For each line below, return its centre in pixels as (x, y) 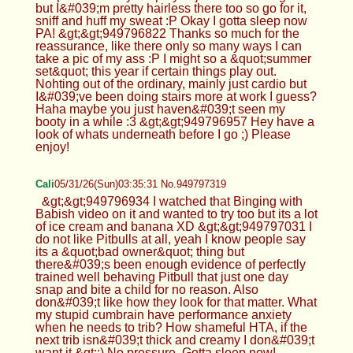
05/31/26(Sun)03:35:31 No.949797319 (140, 184)
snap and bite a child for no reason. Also (147, 289)
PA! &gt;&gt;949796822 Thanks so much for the (167, 33)
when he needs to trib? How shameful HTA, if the (171, 327)
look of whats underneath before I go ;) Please (163, 134)
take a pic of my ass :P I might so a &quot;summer (173, 58)
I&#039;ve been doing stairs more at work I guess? (176, 96)
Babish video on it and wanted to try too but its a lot (176, 214)
